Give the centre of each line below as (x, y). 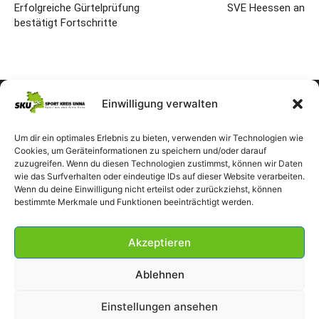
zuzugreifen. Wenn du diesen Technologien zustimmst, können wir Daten (158, 163)
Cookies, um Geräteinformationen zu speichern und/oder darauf (140, 151)
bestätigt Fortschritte (66, 22)
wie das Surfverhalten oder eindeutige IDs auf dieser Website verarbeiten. (159, 176)
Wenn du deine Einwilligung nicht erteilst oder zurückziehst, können (148, 189)
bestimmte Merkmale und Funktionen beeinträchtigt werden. (134, 202)
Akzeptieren (159, 242)
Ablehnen (159, 274)
